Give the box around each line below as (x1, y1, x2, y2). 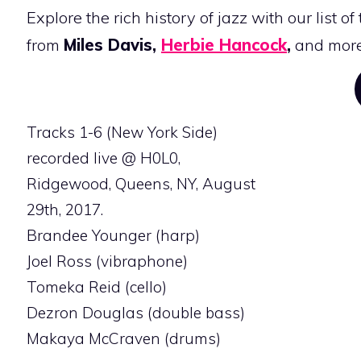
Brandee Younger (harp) (27, 225, 200, 245)
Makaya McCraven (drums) (27, 328, 221, 348)
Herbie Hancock (161, 34, 287, 55)
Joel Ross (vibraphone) (27, 251, 188, 271)
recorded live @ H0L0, (27, 147, 180, 168)
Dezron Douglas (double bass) (27, 302, 245, 322)
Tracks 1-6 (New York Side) (27, 122, 218, 142)
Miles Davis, (64, 34, 161, 55)
